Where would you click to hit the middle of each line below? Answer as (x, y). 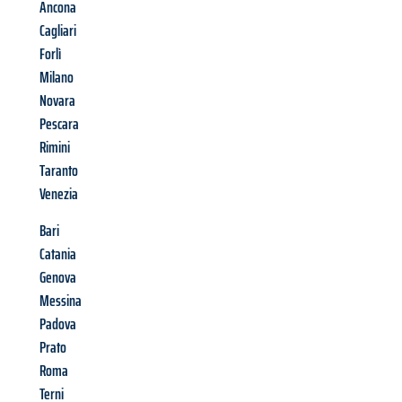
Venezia (59, 194)
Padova (58, 324)
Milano (57, 78)
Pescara (59, 124)
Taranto (59, 171)
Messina (61, 301)
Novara (57, 101)
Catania (58, 254)
